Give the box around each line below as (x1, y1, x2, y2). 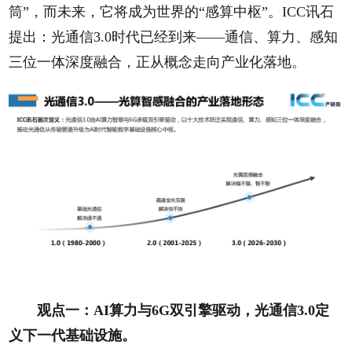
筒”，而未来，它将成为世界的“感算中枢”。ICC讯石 (9, 4, 335, 20)
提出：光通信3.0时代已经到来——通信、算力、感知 (9, 29, 339, 45)
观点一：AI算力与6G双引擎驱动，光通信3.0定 (37, 302, 330, 319)
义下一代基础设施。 (9, 328, 137, 344)
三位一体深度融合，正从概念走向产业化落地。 (9, 54, 306, 70)
